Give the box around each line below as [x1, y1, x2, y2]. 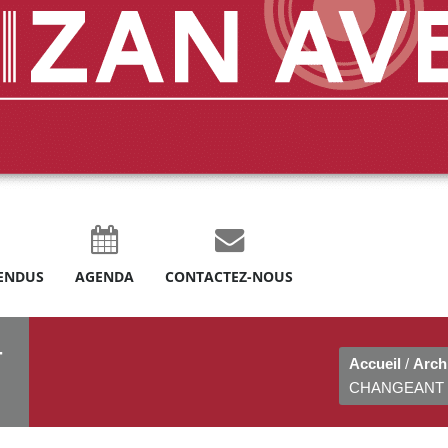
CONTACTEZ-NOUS [165, 267, 293, 286]
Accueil [349, 355, 401, 372]
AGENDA [75, 267, 134, 286]
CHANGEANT [349, 379, 444, 396]
